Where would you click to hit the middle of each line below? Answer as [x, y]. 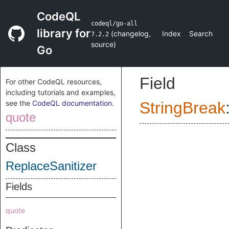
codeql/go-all [114, 24]
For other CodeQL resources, [54, 82]
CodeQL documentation [72, 103]
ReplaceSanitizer [51, 166]
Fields [19, 187]
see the [19, 103]
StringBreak [182, 108]
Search [201, 33]
